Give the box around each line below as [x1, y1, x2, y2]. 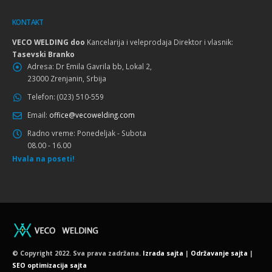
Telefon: [27, 91, 55, 101]
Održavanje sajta [191, 249, 248, 258]
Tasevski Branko [12, 49, 75, 59]
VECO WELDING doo [12, 36, 85, 47]
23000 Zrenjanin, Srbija [27, 73, 106, 83]
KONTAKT [12, 16, 44, 27]
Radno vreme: [27, 127, 75, 138]
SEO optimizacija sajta [12, 261, 87, 270]
